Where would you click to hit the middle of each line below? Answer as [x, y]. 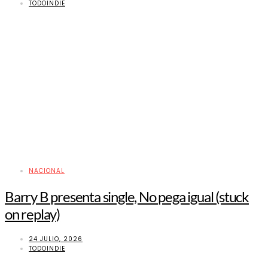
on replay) [33, 214]
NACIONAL [47, 170]
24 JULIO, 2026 [56, 239]
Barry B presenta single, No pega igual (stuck [127, 196]
